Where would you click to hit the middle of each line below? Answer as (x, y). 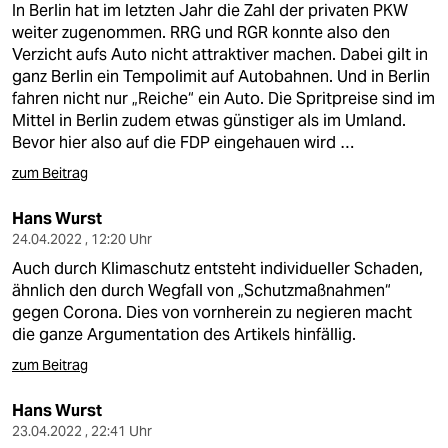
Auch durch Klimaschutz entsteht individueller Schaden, (217, 268)
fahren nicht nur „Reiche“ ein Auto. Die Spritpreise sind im (223, 98)
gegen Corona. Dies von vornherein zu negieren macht (212, 312)
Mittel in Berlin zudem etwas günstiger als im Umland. (209, 120)
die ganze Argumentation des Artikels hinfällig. (184, 334)
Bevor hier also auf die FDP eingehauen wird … (183, 142)
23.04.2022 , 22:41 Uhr (82, 431)
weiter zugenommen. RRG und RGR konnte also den (201, 32)
